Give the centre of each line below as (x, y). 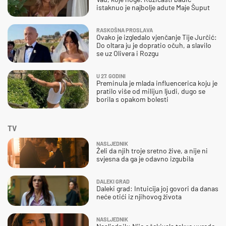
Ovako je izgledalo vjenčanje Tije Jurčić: (157, 37)
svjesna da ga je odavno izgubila (145, 158)
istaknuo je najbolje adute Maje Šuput (153, 7)
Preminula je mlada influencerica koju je (157, 83)
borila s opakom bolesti (132, 99)
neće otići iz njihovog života (139, 196)
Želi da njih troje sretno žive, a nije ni (152, 150)
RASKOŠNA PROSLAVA (125, 30)
